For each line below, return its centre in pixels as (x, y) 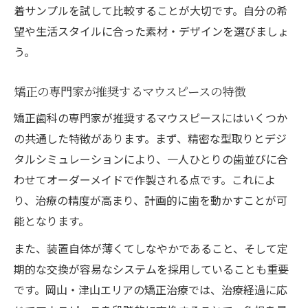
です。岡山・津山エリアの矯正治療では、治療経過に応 (151, 289)
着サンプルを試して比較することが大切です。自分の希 (151, 10)
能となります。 (52, 220)
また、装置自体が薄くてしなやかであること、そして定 (151, 248)
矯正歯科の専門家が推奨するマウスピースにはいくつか (151, 117)
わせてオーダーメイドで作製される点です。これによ (145, 179)
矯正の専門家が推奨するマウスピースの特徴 (130, 91)
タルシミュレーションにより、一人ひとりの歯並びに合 (151, 158)
